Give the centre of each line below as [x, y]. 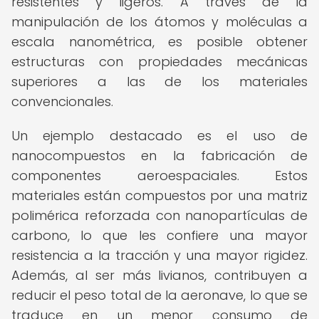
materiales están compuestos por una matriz [159, 195]
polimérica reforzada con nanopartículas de [159, 215]
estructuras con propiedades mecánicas [159, 62]
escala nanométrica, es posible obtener [159, 42]
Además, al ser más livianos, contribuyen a [159, 275]
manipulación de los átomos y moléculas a [159, 22]
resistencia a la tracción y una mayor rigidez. [159, 255]
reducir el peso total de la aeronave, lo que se [159, 295]
